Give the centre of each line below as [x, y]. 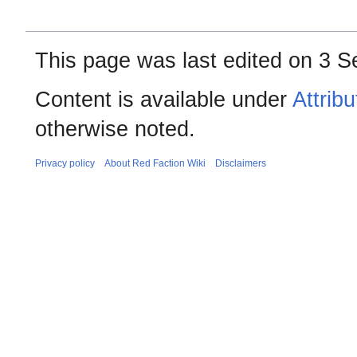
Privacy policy [65, 163]
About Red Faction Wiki [155, 163]
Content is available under [164, 99]
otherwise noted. [115, 129]
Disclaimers [241, 163]
